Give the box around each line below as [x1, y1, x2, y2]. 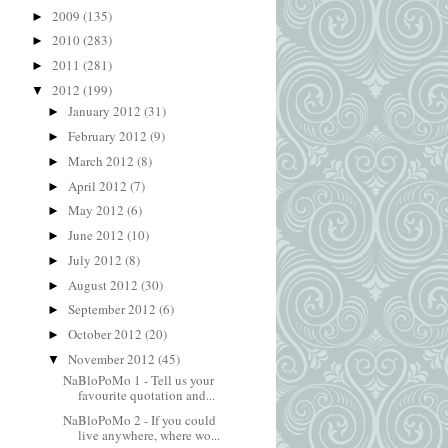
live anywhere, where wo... [78, 426, 221, 444]
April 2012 [67, 176, 130, 195]
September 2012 [67, 300, 159, 319]
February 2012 [67, 127, 150, 145]
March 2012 [67, 151, 137, 170]
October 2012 [67, 325, 145, 343]
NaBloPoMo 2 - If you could [63, 411, 217, 429]
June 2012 [67, 226, 127, 244]
